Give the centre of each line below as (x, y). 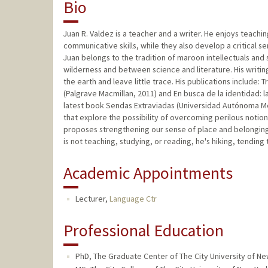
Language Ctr (133, 199)
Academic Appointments (148, 173)
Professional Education (143, 231)
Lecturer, (92, 199)
